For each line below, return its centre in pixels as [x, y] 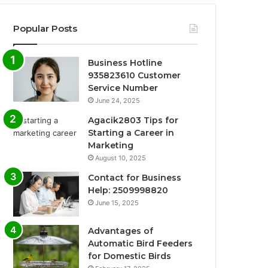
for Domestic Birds [130, 256]
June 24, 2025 [118, 101]
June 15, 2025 [117, 203]
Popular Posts [45, 29]
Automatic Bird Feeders [141, 244]
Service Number [123, 88]
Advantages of [121, 231]
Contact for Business [135, 178]
